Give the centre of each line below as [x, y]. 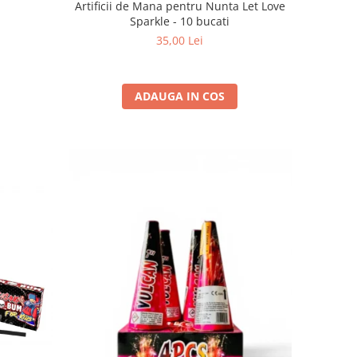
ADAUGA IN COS [180, 96]
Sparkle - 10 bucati [180, 21]
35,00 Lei [180, 40]
